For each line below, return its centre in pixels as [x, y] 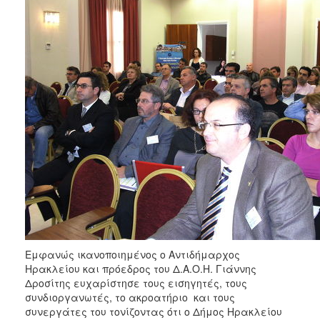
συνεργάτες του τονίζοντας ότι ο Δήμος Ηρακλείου [154, 311]
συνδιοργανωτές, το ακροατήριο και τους [130, 297]
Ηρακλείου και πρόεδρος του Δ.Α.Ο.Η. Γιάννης [141, 268]
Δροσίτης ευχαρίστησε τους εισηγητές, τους [136, 282]
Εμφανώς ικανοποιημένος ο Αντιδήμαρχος [132, 254]
